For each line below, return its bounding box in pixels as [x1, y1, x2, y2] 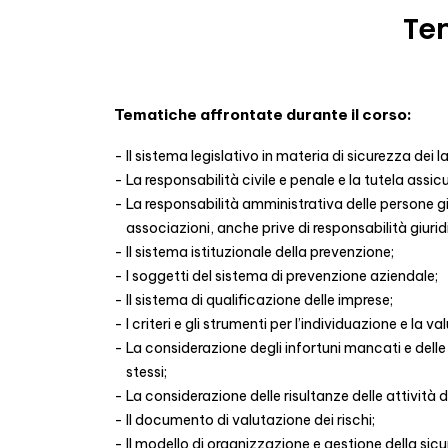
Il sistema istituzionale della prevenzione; [126, 243, 394, 261]
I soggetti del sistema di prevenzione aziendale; [126, 267, 438, 285]
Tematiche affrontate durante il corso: [114, 105, 412, 124]
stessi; [126, 363, 167, 381]
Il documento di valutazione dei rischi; [126, 411, 375, 429]
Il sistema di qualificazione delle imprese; [126, 291, 393, 309]
